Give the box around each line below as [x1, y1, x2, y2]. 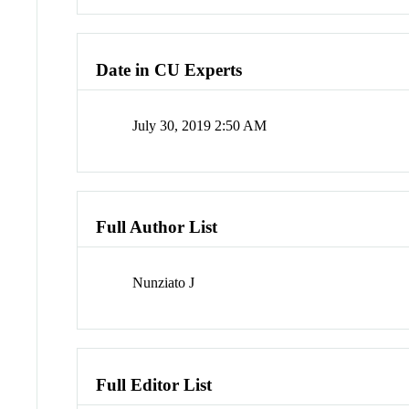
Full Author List [96, 217, 218, 237]
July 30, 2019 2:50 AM [132, 117, 267, 133]
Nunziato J [132, 275, 195, 291]
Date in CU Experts [96, 60, 243, 80]
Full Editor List [96, 374, 213, 394]
